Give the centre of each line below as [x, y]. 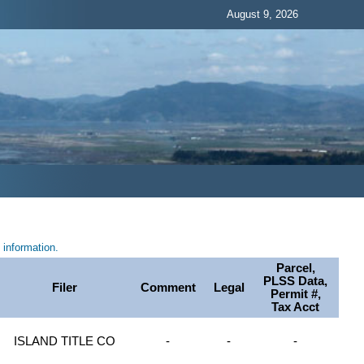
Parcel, [295, 269]
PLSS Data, [296, 282]
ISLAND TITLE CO [65, 342]
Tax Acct [296, 308]
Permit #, [295, 295]
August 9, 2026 [262, 14]
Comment [168, 288]
